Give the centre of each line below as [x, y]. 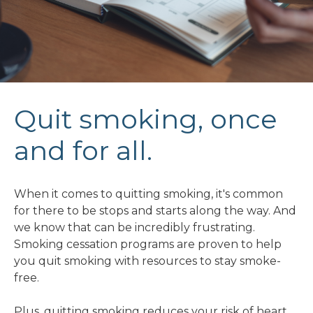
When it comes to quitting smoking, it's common [148, 194]
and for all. [83, 151]
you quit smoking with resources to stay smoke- [147, 261]
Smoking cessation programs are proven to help [148, 245]
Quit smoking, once [146, 119]
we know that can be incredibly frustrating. [134, 228]
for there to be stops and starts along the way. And [155, 211]
